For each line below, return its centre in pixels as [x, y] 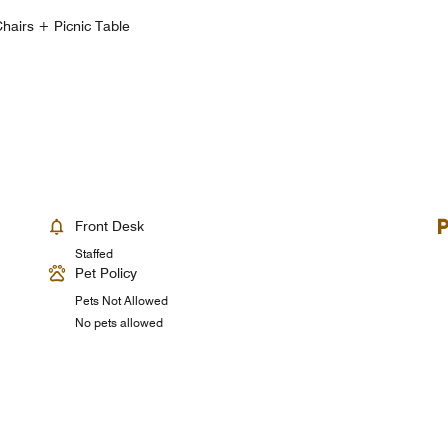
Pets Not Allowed [122, 300]
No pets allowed [119, 322]
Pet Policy [106, 272]
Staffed [94, 253]
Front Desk [110, 225]
